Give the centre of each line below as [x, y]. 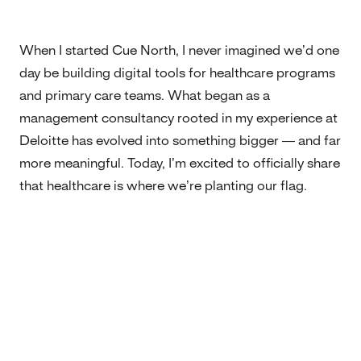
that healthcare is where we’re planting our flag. [163, 187]
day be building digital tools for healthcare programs [177, 74]
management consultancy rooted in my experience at [178, 119]
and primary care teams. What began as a [145, 96]
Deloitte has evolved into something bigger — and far [180, 141]
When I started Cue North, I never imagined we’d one [179, 51]
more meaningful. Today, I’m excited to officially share [180, 164]
